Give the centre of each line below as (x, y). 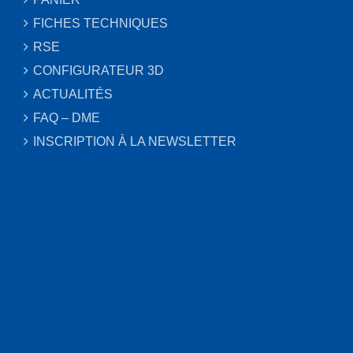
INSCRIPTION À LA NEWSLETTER (135, 141)
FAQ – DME (67, 118)
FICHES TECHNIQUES (100, 23)
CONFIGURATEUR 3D (98, 71)
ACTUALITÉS (73, 94)
